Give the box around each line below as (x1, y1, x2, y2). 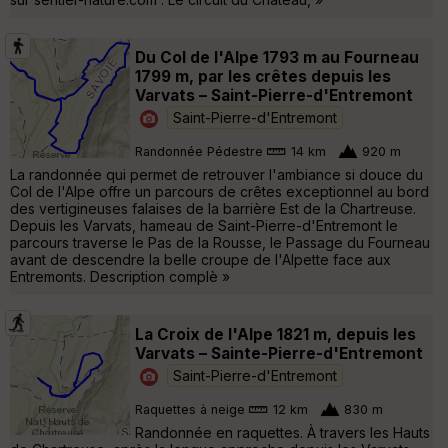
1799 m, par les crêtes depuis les (135, 66, 391, 86)
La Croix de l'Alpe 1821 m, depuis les (135, 324, 416, 344)
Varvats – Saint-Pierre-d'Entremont (135, 85, 413, 105)
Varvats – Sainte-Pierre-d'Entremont (135, 343, 423, 363)
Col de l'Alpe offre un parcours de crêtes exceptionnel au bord (10, 182, 429, 200)
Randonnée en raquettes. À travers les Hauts (135, 423, 430, 441)
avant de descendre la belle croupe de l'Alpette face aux (10, 250, 391, 268)
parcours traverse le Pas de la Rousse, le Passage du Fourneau (10, 233, 430, 251)
